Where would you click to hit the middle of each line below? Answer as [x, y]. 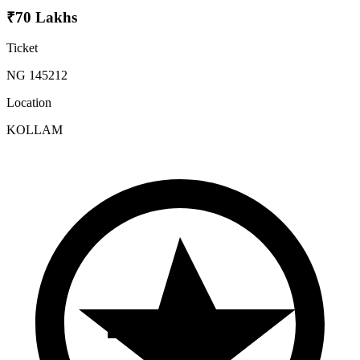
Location [29, 103]
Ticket [22, 48]
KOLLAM [35, 130]
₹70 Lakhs [42, 17]
